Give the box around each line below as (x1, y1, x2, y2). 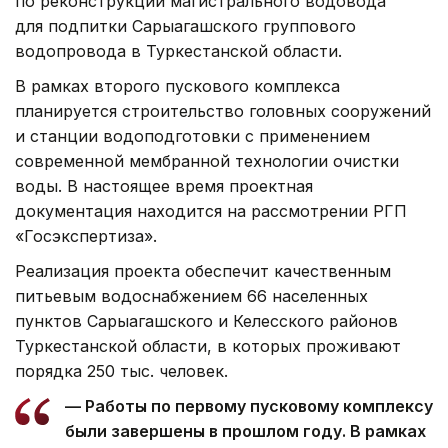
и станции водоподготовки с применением (15, 126, 370, 147)
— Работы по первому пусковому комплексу (65, 396, 433, 417)
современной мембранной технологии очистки (15, 151, 399, 172)
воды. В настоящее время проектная (15, 176, 313, 197)
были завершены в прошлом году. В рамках (65, 421, 426, 442)
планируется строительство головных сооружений (15, 101, 431, 122)
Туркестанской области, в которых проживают (15, 336, 401, 357)
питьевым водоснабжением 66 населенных (15, 286, 368, 307)
